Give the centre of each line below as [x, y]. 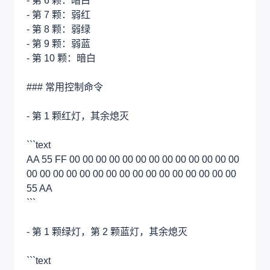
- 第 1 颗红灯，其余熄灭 [78, 116]
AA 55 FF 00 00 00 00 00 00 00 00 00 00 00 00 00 [133, 159]
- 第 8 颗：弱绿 [58, 29]
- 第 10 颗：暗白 [61, 58]
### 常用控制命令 [65, 87]
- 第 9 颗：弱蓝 [58, 43]
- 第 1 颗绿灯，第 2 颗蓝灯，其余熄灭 [107, 231]
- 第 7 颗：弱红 [58, 14]
